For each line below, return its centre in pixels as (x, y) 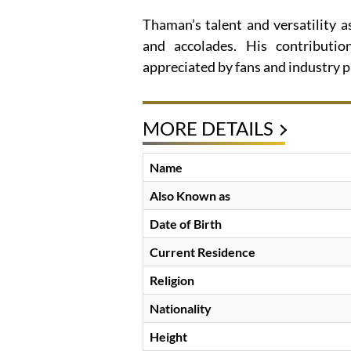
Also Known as (190, 196)
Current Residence (203, 252)
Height (168, 337)
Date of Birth (186, 224)
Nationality (181, 309)
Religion (172, 280)
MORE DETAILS (208, 128)
